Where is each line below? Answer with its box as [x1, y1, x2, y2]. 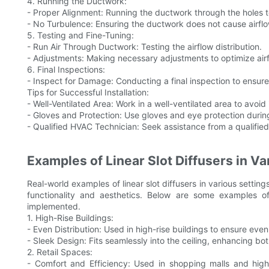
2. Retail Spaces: [27, 247, 92, 258]
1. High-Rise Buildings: [27, 213, 113, 223]
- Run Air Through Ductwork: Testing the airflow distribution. [27, 41, 262, 52]
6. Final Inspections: [27, 64, 105, 75]
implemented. [27, 201, 80, 212]
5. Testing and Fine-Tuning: [27, 30, 134, 41]
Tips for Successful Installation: [27, 87, 149, 98]
